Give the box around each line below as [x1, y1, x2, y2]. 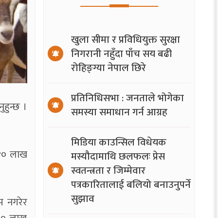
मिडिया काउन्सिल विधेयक [71, 133, 166, 151]
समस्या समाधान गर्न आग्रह [71, 103, 167, 121]
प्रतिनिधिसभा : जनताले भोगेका [71, 89, 184, 107]
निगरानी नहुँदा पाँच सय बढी [71, 45, 172, 62]
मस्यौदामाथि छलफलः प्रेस [71, 147, 165, 165]
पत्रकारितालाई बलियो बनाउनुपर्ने [71, 176, 191, 193]
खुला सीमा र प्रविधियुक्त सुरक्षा [71, 31, 180, 48]
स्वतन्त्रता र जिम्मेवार [71, 162, 145, 179]
